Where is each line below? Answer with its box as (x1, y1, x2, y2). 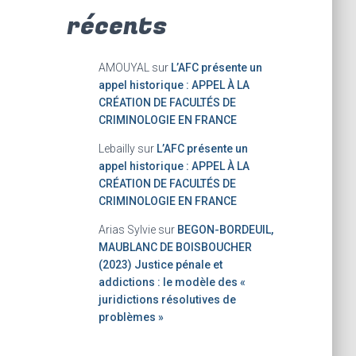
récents (66, 8, 167, 46)
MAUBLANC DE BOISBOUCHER (98, 241, 252, 254)
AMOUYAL (98, 61, 149, 75)
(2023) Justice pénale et (98, 258, 222, 272)
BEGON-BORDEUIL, (176, 223, 273, 237)
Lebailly (98, 142, 135, 156)
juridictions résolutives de (98, 293, 236, 307)
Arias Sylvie (98, 223, 156, 237)
